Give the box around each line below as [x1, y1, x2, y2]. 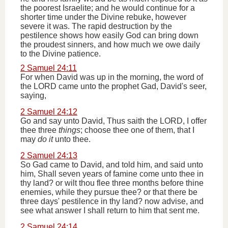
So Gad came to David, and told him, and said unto [20, 160, 203, 169]
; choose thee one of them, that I [80, 126, 194, 134]
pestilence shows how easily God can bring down [20, 31, 198, 40]
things [59, 126, 80, 134]
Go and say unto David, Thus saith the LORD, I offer [20, 117, 207, 125]
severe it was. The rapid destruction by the [20, 22, 172, 31]
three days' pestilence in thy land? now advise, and [20, 197, 204, 206]
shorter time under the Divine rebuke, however [20, 13, 186, 21]
